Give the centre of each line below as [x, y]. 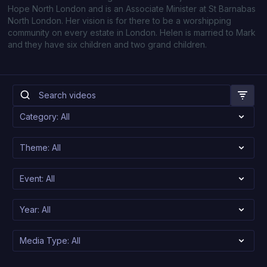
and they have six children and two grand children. [108, 44]
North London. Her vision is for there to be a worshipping [120, 21]
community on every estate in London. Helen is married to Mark [132, 32]
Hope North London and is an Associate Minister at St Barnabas [132, 9]
